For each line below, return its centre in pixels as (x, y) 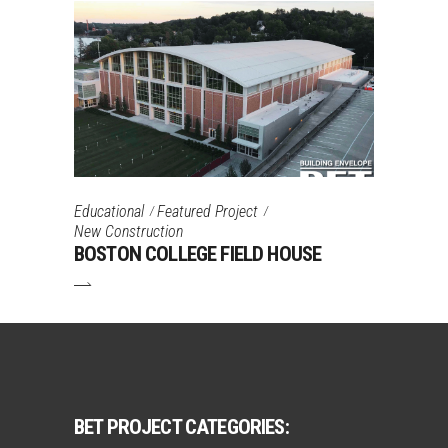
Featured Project (207, 212)
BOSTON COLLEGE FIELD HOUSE (198, 254)
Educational (109, 212)
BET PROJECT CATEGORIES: (181, 426)
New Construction (128, 231)
